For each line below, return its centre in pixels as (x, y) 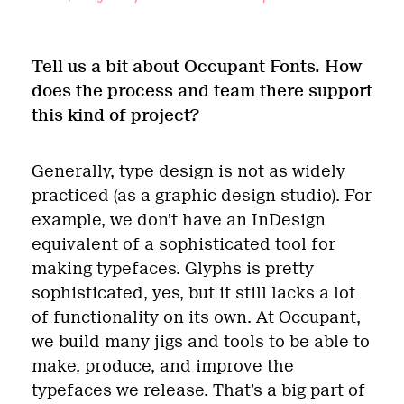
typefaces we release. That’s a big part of (198, 391)
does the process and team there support (202, 92)
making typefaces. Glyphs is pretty (173, 269)
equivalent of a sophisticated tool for (184, 245)
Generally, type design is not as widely (188, 172)
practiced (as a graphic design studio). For (202, 196)
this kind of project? (118, 116)
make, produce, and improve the (163, 367)
